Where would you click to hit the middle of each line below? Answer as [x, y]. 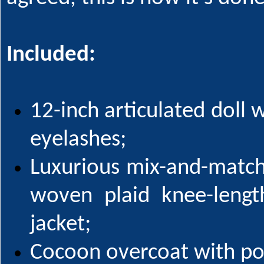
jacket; [60, 225]
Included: [51, 55]
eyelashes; [78, 140]
